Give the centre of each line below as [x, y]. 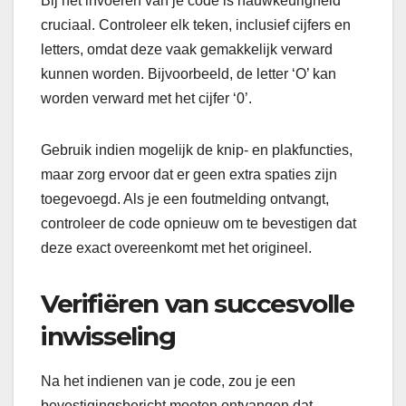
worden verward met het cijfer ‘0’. [146, 99]
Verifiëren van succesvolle [198, 304]
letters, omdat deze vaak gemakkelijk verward [187, 50]
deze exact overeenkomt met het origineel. [176, 248]
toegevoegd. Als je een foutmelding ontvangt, [185, 199]
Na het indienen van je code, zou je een [168, 382]
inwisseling [108, 337]
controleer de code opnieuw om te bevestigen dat [198, 224]
